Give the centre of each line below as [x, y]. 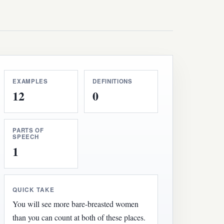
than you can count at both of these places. [79, 217]
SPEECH [26, 136]
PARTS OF [28, 130]
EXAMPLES [30, 81]
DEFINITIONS [112, 81]
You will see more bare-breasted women [76, 203]
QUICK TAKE [33, 189]
